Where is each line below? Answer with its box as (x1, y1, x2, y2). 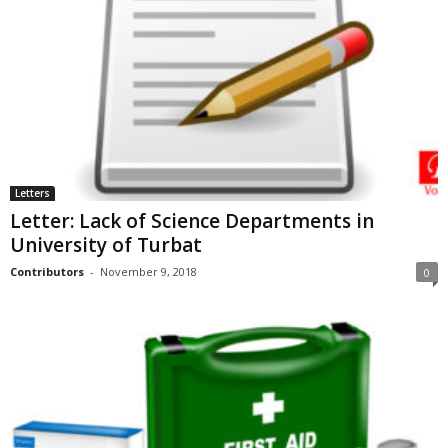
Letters (15, 186, 50, 201)
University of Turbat (10, 232, 202, 259)
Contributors (10, 264, 84, 280)
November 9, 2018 (100, 264, 197, 280)
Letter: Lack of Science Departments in (10, 208, 374, 235)
